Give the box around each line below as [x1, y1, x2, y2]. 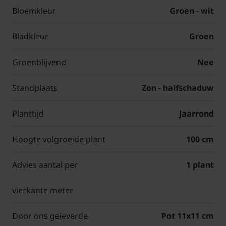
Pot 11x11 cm [161, 210, 214, 222]
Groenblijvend [12, 56, 66, 68]
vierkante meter [12, 185, 73, 196]
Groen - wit [169, 5, 214, 17]
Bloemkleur [12, 5, 56, 17]
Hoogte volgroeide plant [12, 134, 105, 145]
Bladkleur [12, 31, 48, 42]
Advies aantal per [12, 159, 78, 171]
